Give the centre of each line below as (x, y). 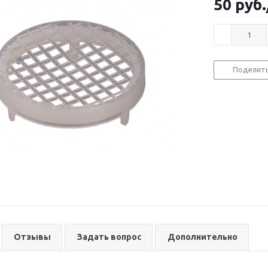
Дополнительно (202, 237)
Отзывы (32, 237)
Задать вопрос (109, 237)
